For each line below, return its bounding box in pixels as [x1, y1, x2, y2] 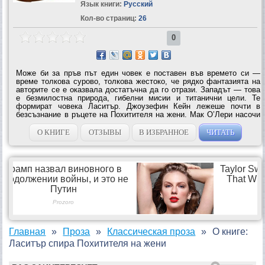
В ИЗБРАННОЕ [139, 127, 189, 137]
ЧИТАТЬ [206, 127, 234, 137]
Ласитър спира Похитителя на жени [9, 238, 167, 248]
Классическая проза [107, 226, 196, 237]
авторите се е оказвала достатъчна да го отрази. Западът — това [16, 85, 261, 94]
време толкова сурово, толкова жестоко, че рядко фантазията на [16, 76, 261, 86]
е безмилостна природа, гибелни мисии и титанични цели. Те [16, 93, 261, 102]
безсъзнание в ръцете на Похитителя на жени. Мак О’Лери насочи [16, 109, 261, 119]
